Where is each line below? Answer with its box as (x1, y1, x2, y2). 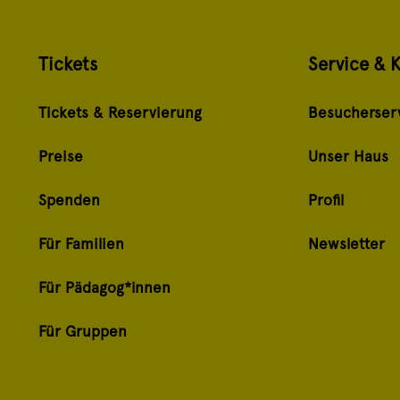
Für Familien (37, 235, 124, 253)
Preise (37, 147, 83, 165)
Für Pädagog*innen (37, 279, 171, 296)
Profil (308, 191, 345, 209)
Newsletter (308, 235, 386, 253)
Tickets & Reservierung (37, 104, 202, 121)
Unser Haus (308, 147, 389, 165)
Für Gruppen (37, 322, 127, 340)
